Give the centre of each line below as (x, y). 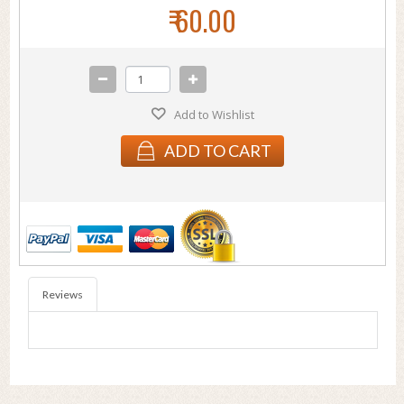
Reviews (62, 295)
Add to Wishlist (213, 115)
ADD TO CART (218, 151)
